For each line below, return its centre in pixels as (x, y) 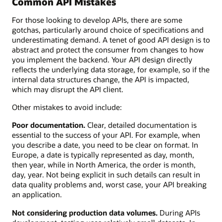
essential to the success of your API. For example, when (106, 135)
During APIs (179, 212)
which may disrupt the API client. (68, 89)
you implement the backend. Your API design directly (102, 59)
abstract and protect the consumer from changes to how (108, 49)
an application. (37, 194)
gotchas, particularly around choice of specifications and (108, 29)
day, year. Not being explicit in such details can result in (106, 175)
